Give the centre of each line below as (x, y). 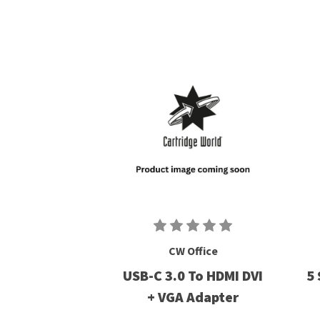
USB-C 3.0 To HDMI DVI (193, 275)
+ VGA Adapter (193, 296)
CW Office (193, 250)
